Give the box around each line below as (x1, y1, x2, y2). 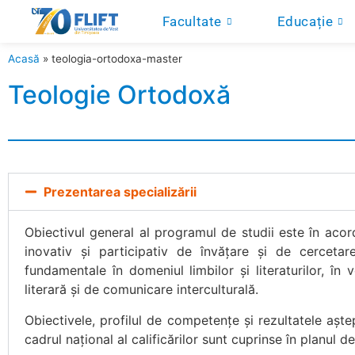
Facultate (162, 13, 223, 30)
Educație (277, 13, 334, 30)
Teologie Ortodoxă (8, 79, 231, 111)
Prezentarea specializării (44, 184, 197, 200)
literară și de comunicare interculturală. (25, 281, 258, 298)
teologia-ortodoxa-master (52, 52, 182, 66)
